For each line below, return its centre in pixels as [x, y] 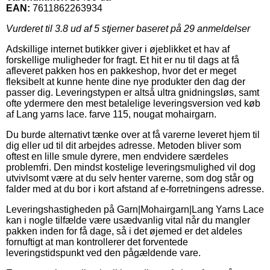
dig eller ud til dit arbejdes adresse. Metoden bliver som [124, 145]
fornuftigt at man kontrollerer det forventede [97, 242]
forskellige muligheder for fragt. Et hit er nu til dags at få [123, 60]
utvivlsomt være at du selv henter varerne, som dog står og [130, 178]
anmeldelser [222, 28]
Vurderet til [30, 28]
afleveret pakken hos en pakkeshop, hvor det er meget [121, 71]
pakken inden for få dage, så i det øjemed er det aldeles [124, 231]
